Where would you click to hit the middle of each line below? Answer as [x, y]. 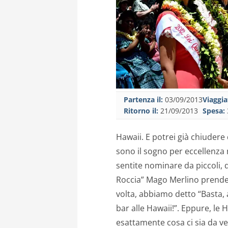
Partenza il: [143, 100]
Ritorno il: [141, 111]
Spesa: [214, 111]
